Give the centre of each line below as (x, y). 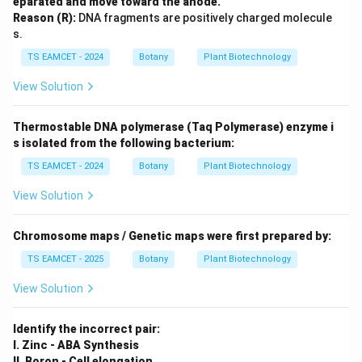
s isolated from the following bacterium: (124, 143)
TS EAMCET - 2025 (65, 259)
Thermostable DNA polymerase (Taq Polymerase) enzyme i (173, 127)
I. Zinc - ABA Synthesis (76, 345)
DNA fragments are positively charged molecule (204, 18)
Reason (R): (44, 18)
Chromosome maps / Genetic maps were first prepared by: (172, 236)
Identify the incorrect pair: (86, 329)
